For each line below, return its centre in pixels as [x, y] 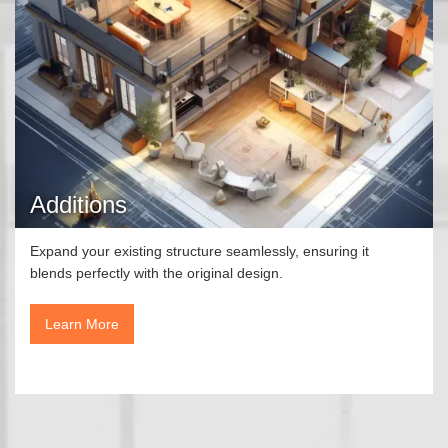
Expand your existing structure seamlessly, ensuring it [199, 250]
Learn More [82, 323]
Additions [78, 204]
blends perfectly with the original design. [156, 272]
